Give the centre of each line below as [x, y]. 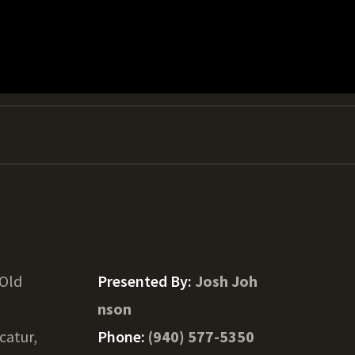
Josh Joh [226, 281]
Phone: [122, 336]
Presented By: [146, 281]
